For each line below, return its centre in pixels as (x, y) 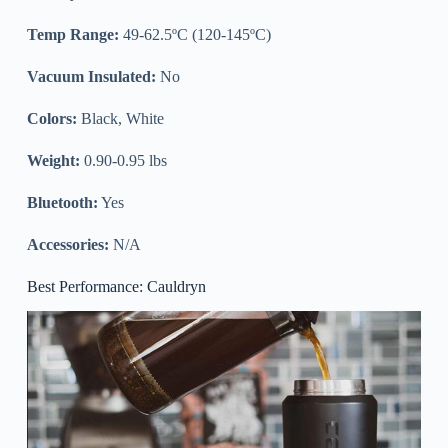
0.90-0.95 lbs (123, 160)
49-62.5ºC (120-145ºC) (194, 34)
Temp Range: (72, 34)
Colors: (51, 118)
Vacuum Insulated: (91, 76)
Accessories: (67, 244)
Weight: (53, 160)
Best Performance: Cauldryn (116, 286)
